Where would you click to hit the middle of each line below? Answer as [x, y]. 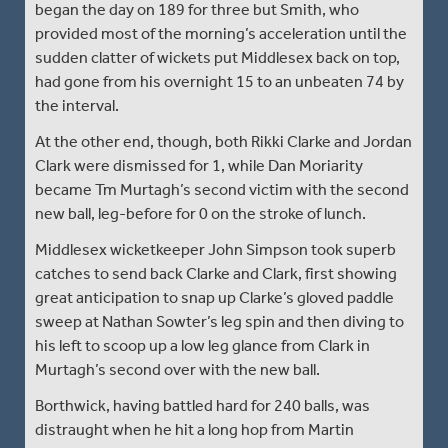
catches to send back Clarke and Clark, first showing [216, 273]
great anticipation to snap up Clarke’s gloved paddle [214, 297]
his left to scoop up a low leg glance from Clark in [202, 345]
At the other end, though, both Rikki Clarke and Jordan [223, 141]
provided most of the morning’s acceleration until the [221, 33]
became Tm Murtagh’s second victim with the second [222, 189]
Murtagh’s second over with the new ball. [177, 369]
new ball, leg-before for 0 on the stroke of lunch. [200, 213]
